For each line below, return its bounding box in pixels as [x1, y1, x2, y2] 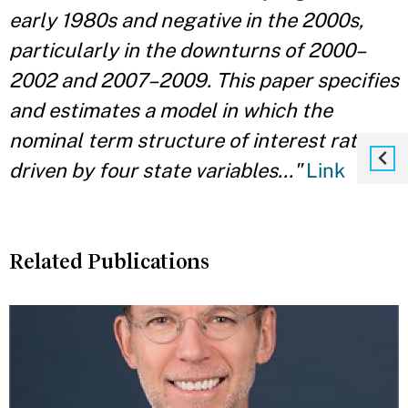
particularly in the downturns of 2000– [9, 38, 366, 62]
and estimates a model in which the [9, 98, 332, 122]
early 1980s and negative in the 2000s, [9, 8, 363, 32]
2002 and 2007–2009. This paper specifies [9, 68, 399, 92]
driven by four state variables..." [9, 158, 301, 182]
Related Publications [9, 250, 209, 273]
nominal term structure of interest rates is [9, 128, 397, 152]
